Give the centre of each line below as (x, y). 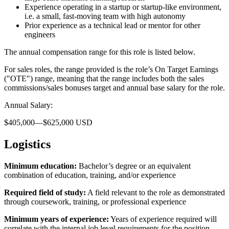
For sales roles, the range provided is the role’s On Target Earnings (111, 70)
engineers (40, 35)
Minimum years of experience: (56, 219)
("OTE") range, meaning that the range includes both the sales (104, 79)
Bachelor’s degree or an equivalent (134, 166)
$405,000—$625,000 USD (48, 123)
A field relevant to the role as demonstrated (155, 192)
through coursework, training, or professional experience (95, 201)
